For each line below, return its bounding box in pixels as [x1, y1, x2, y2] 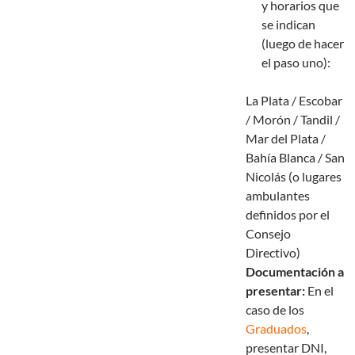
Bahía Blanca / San [246, 150, 345, 166]
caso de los [246, 302, 304, 318]
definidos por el [246, 207, 330, 223]
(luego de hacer [261, 36, 344, 52]
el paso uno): [261, 55, 330, 71]
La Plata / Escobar [246, 93, 342, 109]
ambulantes [246, 188, 310, 204]
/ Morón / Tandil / [246, 112, 340, 128]
